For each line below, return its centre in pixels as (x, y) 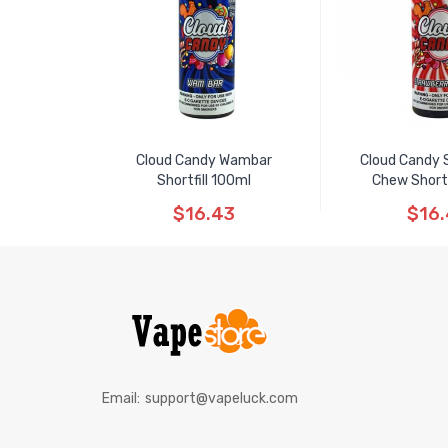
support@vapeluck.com (221, 398)
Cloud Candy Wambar (204, 160)
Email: (121, 398)
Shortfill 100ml (204, 180)
